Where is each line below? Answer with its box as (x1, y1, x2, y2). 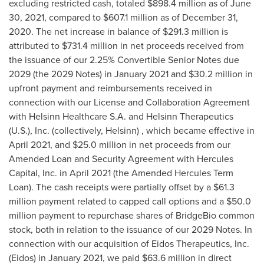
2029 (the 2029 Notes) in (9, 67, 114, 81)
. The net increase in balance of (31, 25, 163, 38)
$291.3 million (163, 25, 219, 38)
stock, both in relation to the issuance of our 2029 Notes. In (9, 223, 252, 236)
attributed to (9, 39, 62, 52)
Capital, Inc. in (9, 166, 70, 180)
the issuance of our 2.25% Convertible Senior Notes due (9, 53, 239, 67)
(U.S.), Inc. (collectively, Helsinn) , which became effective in (9, 124, 255, 137)
